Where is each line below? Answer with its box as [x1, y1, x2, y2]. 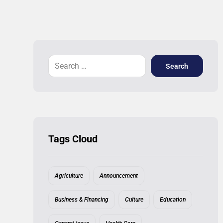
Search [166, 62, 189, 70]
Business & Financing [55, 196, 109, 203]
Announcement [100, 172, 138, 179]
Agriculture [55, 172, 84, 179]
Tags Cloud [48, 133, 98, 145]
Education [160, 196, 186, 203]
